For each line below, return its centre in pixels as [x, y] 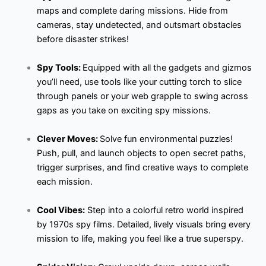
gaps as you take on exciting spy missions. [123, 110]
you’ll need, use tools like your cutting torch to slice [139, 82]
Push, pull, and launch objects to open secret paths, [141, 153]
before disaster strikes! [83, 39]
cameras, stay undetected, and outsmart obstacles [139, 25]
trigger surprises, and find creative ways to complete [142, 167]
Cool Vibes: [61, 210]
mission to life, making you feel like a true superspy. [140, 238]
